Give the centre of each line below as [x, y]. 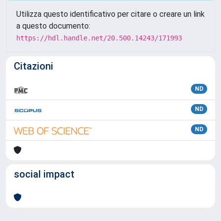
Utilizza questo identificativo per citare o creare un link [110, 14]
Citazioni [34, 66]
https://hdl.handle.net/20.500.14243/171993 [99, 38]
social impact [44, 174]
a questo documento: [53, 26]
